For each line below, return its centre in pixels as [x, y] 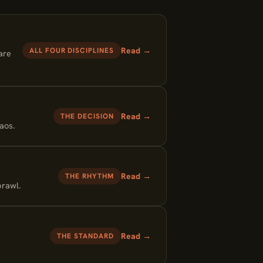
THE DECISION [87, 116]
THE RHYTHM [90, 176]
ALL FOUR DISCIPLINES [71, 50]
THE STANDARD [85, 236]
